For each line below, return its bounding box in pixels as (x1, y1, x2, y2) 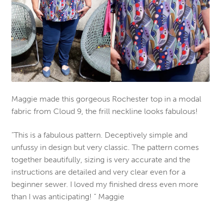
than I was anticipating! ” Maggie (11, 192, 124, 202)
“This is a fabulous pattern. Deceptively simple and (11, 130, 187, 140)
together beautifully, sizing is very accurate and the (11, 155, 190, 165)
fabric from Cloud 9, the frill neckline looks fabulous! (11, 107, 198, 116)
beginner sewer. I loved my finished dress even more (11, 180, 198, 189)
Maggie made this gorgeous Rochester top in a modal (11, 94, 201, 104)
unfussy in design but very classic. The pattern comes (11, 143, 199, 152)
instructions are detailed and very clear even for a (11, 167, 185, 177)
